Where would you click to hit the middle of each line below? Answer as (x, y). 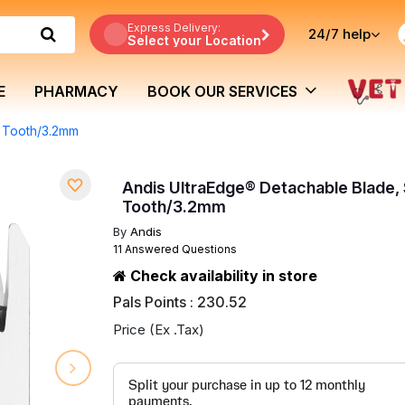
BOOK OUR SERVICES (225, 91)
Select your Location (194, 40)
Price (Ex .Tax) (158, 330)
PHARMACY (77, 91)
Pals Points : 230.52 (179, 302)
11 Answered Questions (174, 249)
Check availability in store (221, 276)
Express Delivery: (174, 28)
